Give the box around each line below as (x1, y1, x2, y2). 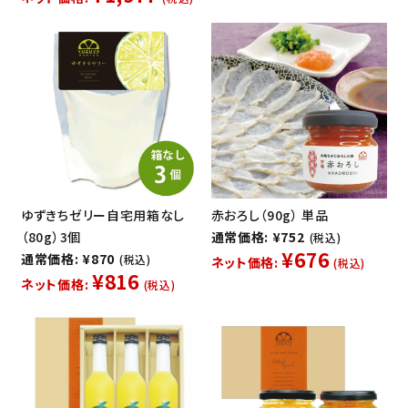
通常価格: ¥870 (21, 250, 115, 269)
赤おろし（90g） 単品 (210, 206, 329, 225)
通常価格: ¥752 (210, 228, 305, 247)
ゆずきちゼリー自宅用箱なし (21, 206, 186, 225)
